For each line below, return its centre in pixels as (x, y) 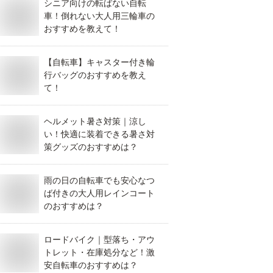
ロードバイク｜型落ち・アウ (99, 239)
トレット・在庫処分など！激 (99, 252)
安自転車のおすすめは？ (91, 265)
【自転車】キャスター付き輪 (99, 62)
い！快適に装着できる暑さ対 (99, 134)
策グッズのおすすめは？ (91, 147)
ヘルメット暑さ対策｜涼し (95, 121)
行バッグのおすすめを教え (95, 75)
